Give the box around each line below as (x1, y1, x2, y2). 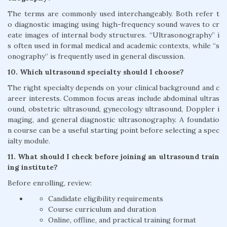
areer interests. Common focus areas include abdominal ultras (8, 94, 219, 103)
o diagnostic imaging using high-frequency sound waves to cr (8, 20, 219, 29)
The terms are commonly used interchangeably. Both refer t (8, 9, 219, 19)
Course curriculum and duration (48, 205, 156, 214)
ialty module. (8, 136, 50, 146)
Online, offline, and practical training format (48, 215, 196, 225)
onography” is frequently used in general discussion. (8, 52, 185, 61)
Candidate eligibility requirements (48, 194, 163, 204)
